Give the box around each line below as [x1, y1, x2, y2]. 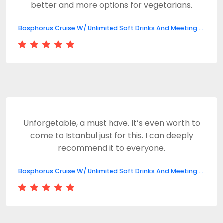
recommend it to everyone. [58, 142, 165, 154]
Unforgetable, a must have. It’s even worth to [23, 117, 200, 129]
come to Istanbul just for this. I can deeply [30, 130, 193, 141]
